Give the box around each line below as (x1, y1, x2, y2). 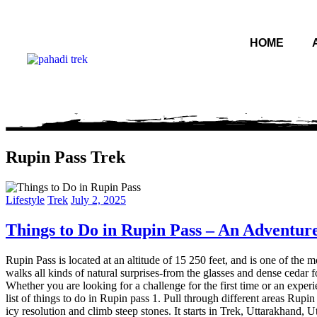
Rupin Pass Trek (6, 147, 125, 166)
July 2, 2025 (71, 193, 126, 206)
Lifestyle (6, 193, 45, 206)
